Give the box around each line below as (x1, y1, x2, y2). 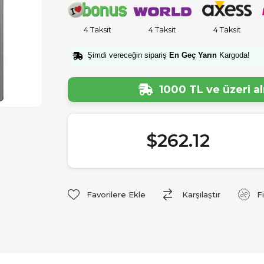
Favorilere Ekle (87, 190, 146, 200)
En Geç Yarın (169, 51, 217, 60)
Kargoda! (217, 51, 250, 60)
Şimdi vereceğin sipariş (87, 51, 169, 60)
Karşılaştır (182, 190, 220, 200)
